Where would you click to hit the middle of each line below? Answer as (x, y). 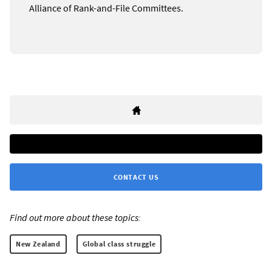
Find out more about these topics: (75, 218)
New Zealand (38, 244)
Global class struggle (119, 244)
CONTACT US (136, 177)
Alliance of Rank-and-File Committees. (106, 8)
